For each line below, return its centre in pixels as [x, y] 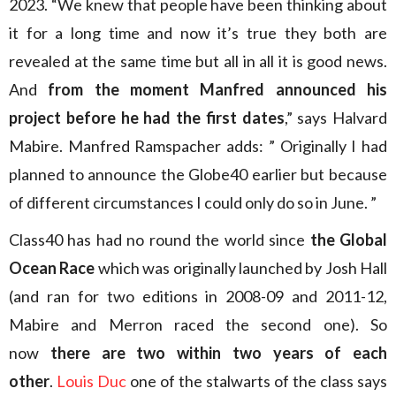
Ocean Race [52, 268]
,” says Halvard [335, 118]
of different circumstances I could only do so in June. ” [193, 202]
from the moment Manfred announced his [218, 89]
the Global [349, 240]
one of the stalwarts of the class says [257, 381]
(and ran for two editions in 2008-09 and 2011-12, [198, 296]
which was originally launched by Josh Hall [241, 268]
